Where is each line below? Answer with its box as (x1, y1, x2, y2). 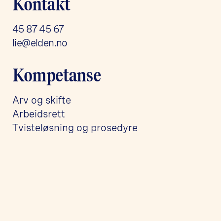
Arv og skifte (12, 94, 71, 106)
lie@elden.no (12, 37, 68, 49)
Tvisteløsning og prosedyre (12, 121, 138, 134)
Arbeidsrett (12, 108, 65, 120)
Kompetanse (12, 64, 102, 86)
